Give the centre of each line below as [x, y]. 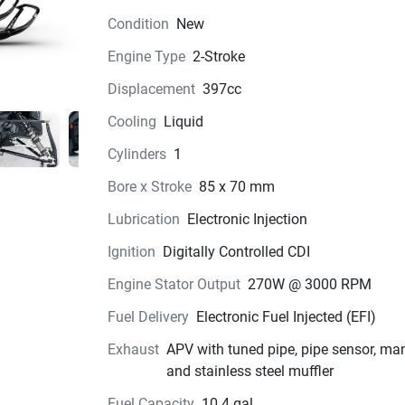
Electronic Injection [247, 219]
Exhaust [133, 349]
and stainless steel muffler [250, 371]
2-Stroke [218, 57]
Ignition [131, 252]
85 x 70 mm [236, 187]
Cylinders [137, 154]
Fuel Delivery [148, 317]
